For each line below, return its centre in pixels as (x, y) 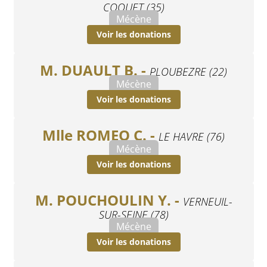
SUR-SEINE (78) (133, 214)
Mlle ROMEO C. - (100, 135)
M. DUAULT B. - (95, 70)
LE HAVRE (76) (192, 136)
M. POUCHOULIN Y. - (109, 200)
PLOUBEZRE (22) (188, 71)
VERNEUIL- (207, 201)
